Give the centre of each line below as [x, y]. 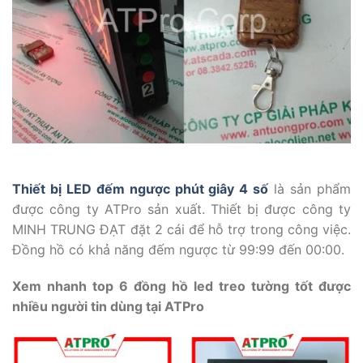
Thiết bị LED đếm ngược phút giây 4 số [141, 188]
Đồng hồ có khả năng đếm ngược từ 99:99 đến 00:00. [178, 249]
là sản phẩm [310, 188]
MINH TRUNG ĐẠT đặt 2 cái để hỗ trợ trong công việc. [181, 229]
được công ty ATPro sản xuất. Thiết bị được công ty [181, 209]
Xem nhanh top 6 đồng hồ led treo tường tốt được [181, 286]
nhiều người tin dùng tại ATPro [108, 307]
